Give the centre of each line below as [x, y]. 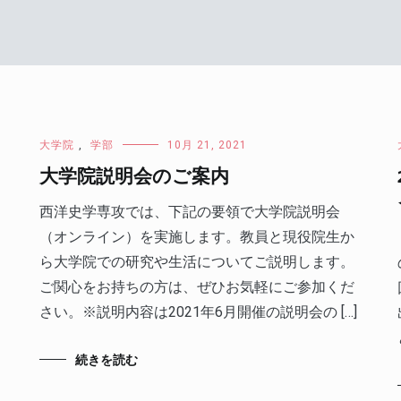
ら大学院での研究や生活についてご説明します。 [196, 262]
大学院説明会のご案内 [134, 177]
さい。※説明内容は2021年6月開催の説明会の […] [198, 312]
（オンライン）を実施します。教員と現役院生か [196, 237]
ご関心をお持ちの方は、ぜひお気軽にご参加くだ [196, 287]
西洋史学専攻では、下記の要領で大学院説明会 [189, 212]
